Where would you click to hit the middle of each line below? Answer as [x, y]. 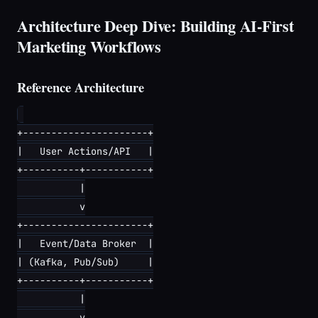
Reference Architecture [81, 87]
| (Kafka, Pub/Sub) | [85, 262]
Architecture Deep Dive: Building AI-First [155, 26]
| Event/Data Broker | [85, 243]
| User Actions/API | [85, 151]
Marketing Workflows [89, 46]
